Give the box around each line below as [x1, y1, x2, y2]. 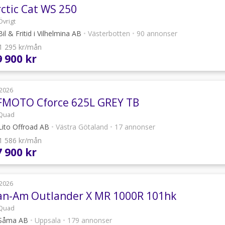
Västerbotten [86, 29, 132, 38]
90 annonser [135, 29, 177, 38]
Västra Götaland [54, 122, 110, 132]
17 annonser [113, 122, 155, 132]
